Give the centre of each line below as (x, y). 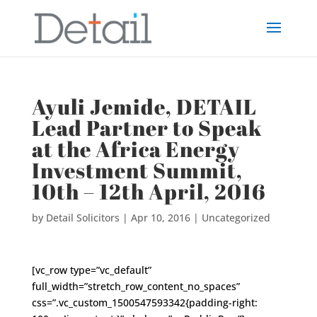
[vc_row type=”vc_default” (91, 270)
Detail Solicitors (82, 218)
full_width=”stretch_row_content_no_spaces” (136, 286)
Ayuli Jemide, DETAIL (144, 106)
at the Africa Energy (136, 149)
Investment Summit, (137, 170)
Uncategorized (236, 218)
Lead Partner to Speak (147, 128)
